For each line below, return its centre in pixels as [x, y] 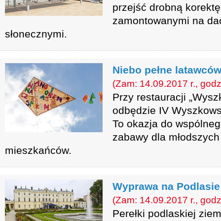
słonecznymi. [36, 34]
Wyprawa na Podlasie [166, 186]
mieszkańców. [38, 150]
